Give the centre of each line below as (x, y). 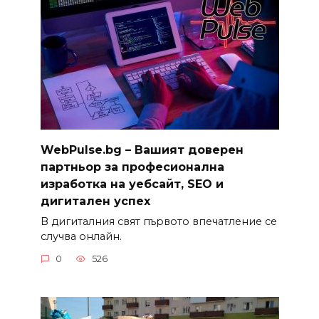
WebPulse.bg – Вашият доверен (142, 150)
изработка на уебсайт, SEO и (132, 184)
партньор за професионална (132, 167)
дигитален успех (95, 201)
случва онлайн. (81, 236)
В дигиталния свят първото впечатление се (158, 221)
